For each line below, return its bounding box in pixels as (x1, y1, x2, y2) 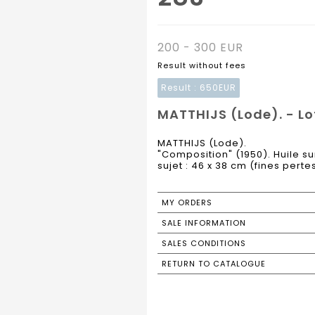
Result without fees (157, 60, 246, 72)
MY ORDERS (162, 197, 212, 209)
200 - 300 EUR (157, 39, 243, 56)
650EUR (200, 82, 236, 94)
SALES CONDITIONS (162, 238, 246, 250)
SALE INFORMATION (162, 217, 246, 229)
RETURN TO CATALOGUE (162, 258, 266, 270)
